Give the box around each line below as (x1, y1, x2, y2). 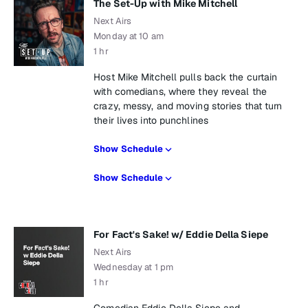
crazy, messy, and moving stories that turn (93, 100, 283, 112)
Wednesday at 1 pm (93, 261, 173, 273)
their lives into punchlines (93, 114, 208, 126)
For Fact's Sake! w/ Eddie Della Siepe (93, 228, 268, 241)
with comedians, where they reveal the (93, 85, 267, 98)
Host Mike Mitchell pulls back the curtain (93, 71, 278, 83)
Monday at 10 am (93, 30, 164, 42)
